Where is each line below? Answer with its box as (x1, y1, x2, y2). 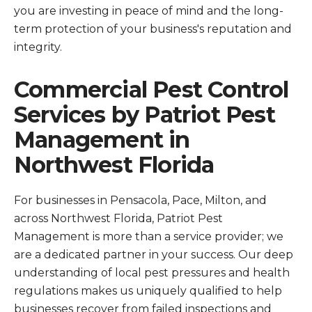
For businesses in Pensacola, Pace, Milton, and (14, 194, 267, 207)
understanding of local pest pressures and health (14, 266, 290, 279)
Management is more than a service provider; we (14, 230, 283, 243)
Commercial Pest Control (14, 76, 289, 103)
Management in (14, 126, 190, 153)
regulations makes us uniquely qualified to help (14, 284, 282, 297)
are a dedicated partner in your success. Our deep (14, 248, 293, 261)
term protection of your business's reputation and (14, 22, 292, 36)
